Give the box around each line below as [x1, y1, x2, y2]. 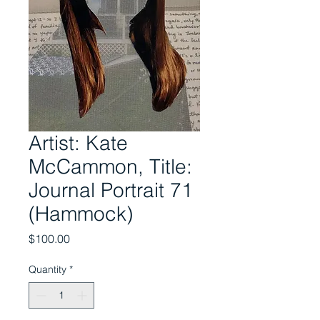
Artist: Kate [29, 130, 128, 155]
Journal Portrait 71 [29, 177, 193, 202]
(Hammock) [29, 201, 133, 226]
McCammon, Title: [29, 154, 192, 179]
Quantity [29, 262, 66, 276]
